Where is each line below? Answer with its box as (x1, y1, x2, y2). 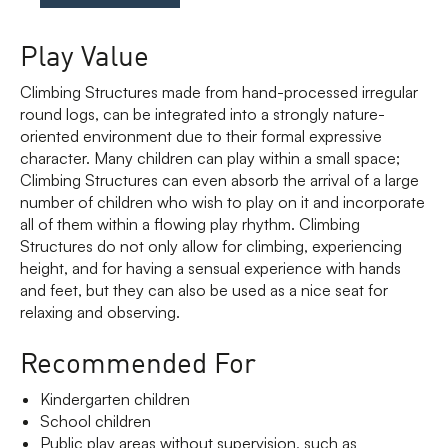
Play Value (20, 34, 149, 73)
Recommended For (20, 342, 256, 381)
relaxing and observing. (20, 301, 180, 322)
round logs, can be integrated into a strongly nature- (20, 103, 385, 124)
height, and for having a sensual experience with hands (20, 257, 401, 278)
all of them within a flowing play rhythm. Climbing (20, 213, 360, 234)
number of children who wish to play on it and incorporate (20, 191, 425, 212)
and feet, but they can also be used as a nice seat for (20, 279, 388, 300)
